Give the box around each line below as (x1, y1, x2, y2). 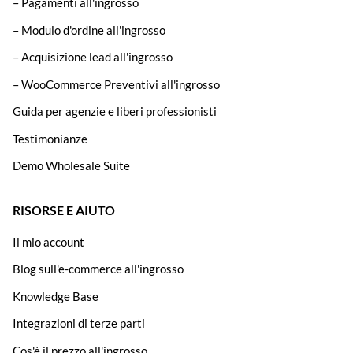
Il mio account (13, 234, 84, 249)
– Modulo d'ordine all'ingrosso (13, 22, 165, 37)
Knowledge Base (13, 288, 98, 303)
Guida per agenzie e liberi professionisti (13, 104, 217, 119)
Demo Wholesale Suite (13, 158, 130, 173)
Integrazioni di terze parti (13, 316, 145, 331)
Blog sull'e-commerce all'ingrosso (13, 262, 184, 277)
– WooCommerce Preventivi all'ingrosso (13, 76, 220, 91)
